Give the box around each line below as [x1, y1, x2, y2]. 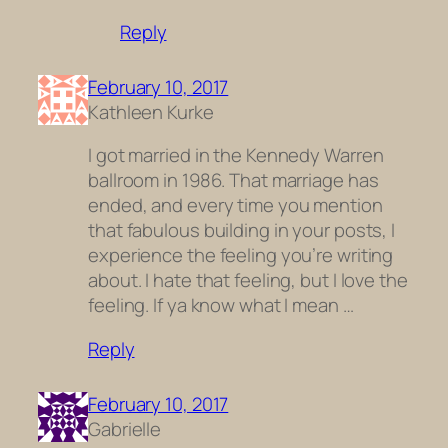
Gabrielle [88, 415, 162, 442]
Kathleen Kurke [88, 98, 214, 125]
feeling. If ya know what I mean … [88, 292, 354, 319]
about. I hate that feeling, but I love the [88, 267, 408, 294]
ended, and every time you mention [88, 192, 383, 219]
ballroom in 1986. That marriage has [88, 167, 379, 194]
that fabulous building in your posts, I [88, 217, 396, 244]
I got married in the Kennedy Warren [88, 142, 384, 169]
